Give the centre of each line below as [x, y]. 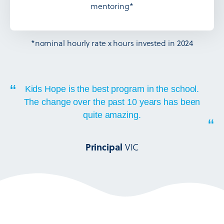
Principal [105, 147]
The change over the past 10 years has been [112, 102]
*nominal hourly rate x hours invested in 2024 [112, 43]
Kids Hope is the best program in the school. [112, 89]
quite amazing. [112, 115]
